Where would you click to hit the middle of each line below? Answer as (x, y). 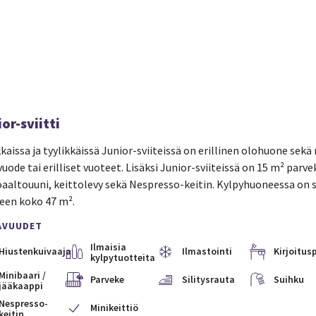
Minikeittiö (114, 308)
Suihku (288, 279)
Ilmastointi (207, 251)
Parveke (107, 279)
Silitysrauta (208, 279)
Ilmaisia (108, 247)
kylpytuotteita (122, 257)
